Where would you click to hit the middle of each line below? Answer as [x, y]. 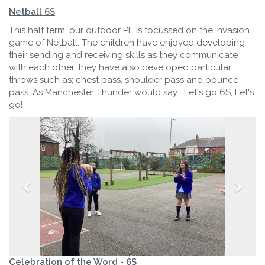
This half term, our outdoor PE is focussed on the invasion [129, 30]
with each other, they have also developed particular [120, 67]
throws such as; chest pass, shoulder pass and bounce [124, 80]
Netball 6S [32, 12]
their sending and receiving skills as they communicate [123, 55]
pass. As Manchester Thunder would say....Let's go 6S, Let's [131, 92]
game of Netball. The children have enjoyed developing [127, 42]
